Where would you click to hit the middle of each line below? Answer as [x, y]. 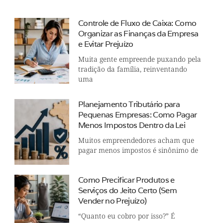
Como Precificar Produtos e [126, 180]
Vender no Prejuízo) [112, 201]
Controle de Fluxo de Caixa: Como [137, 23]
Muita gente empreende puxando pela [140, 59]
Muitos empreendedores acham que [136, 140]
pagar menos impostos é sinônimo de [138, 150]
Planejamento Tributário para [129, 105]
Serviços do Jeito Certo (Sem [128, 191]
